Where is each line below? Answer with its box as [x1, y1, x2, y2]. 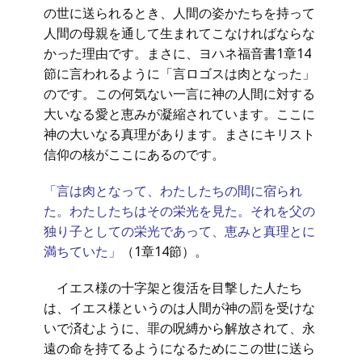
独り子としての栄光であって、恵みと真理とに [44, 222, 315, 240]
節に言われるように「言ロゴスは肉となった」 [44, 65, 315, 82]
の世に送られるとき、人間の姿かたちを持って [44, 4, 315, 22]
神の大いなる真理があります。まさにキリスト [44, 125, 315, 143]
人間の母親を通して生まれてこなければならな [44, 24, 315, 42]
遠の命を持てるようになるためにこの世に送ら [44, 339, 315, 357]
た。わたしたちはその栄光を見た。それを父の [44, 202, 315, 220]
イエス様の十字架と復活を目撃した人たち [44, 279, 302, 297]
